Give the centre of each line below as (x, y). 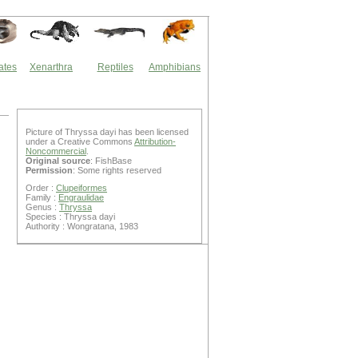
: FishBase (111, 161)
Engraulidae (81, 197)
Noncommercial (56, 151)
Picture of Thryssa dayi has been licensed (107, 132)
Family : (42, 197)
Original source (58, 161)
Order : (41, 188)
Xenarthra (51, 67)
